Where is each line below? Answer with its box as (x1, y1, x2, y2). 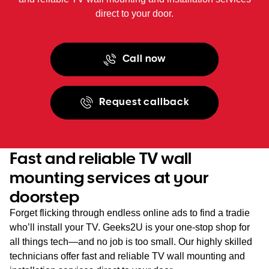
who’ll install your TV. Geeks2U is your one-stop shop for (10, 222, 250, 232)
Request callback (99, 95, 190, 109)
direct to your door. (95, 8, 174, 19)
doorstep (10, 185, 80, 207)
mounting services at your (10, 166, 209, 187)
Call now (119, 52, 167, 65)
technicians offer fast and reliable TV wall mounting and (10, 250, 245, 261)
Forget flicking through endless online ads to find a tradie (10, 207, 250, 218)
